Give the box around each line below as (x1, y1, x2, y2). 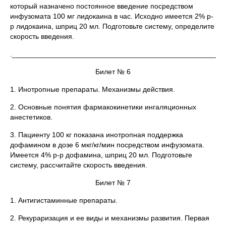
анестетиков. (10, 112, 52, 121)
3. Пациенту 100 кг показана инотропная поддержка (10, 130, 183, 139)
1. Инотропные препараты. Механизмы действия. (10, 85, 175, 93)
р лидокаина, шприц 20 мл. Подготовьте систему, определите (10, 22, 214, 30)
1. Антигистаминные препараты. (10, 196, 118, 204)
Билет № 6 (95, 67, 131, 76)
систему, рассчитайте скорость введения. (10, 160, 147, 169)
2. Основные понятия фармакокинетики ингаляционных (10, 102, 196, 111)
